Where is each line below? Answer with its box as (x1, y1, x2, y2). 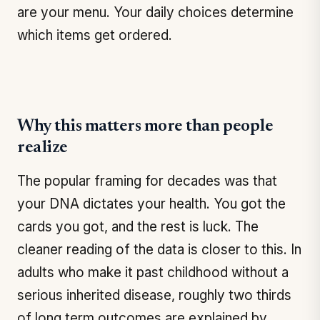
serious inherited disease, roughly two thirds (17, 287, 291, 304)
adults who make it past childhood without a (17, 264, 289, 281)
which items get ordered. (17, 27, 172, 44)
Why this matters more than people (17, 118, 274, 135)
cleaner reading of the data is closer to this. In (17, 241, 301, 258)
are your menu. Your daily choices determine (17, 4, 294, 21)
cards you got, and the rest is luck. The (17, 219, 259, 235)
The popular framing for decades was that (17, 173, 277, 189)
